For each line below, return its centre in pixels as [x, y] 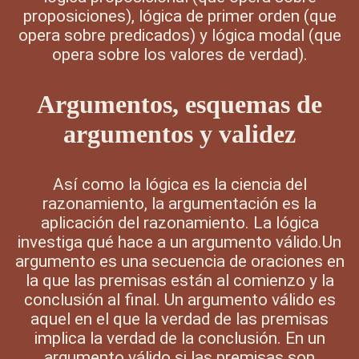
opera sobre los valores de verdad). [179, 54]
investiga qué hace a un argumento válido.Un [179, 242]
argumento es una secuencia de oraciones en [179, 261]
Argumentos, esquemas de [179, 104]
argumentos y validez [179, 133]
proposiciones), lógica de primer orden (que [179, 16]
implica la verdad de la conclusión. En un [179, 338]
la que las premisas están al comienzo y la [179, 280]
